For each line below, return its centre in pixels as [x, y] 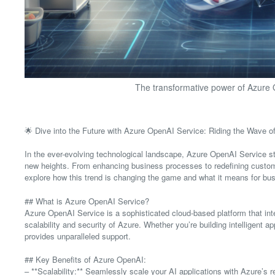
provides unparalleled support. [78, 236]
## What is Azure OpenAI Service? [87, 201]
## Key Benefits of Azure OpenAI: [85, 260]
